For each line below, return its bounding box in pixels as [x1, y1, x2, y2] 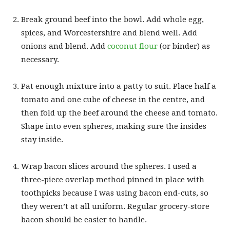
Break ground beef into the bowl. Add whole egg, [21, 14, 204, 24]
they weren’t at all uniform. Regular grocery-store [21, 201, 209, 211]
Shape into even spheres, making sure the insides [21, 121, 206, 131]
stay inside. [21, 135, 63, 144]
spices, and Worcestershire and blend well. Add [21, 28, 197, 37]
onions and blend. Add [21, 41, 107, 51]
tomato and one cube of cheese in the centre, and [21, 94, 205, 104]
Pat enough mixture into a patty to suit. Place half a [21, 81, 216, 91]
